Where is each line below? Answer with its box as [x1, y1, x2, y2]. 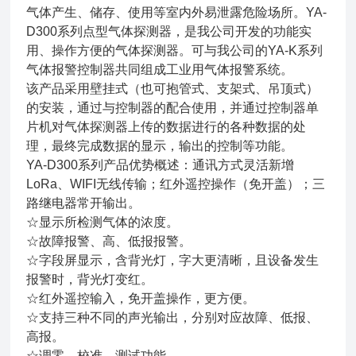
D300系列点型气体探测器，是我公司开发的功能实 [26, 25, 312, 38]
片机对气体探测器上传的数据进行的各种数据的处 [26, 120, 307, 133]
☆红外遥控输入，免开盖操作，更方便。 [26, 292, 256, 305]
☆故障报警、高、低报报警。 [26, 234, 192, 248]
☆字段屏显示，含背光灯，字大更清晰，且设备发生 [26, 253, 319, 267]
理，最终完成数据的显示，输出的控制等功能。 [26, 139, 294, 153]
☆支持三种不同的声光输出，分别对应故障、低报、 [26, 311, 319, 324]
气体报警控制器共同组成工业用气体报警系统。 [26, 63, 294, 76]
